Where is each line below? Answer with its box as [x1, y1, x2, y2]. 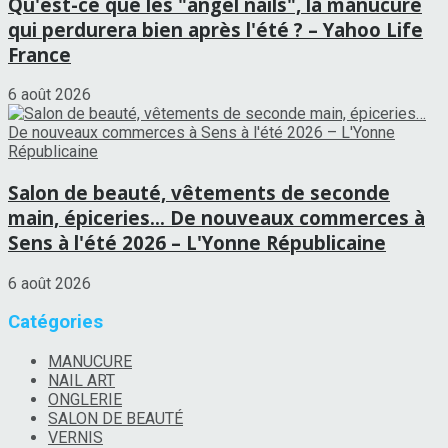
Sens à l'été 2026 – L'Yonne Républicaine [8, 230, 386, 255]
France [8, 41, 71, 67]
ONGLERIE [48, 390, 122, 410]
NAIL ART [48, 371, 115, 391]
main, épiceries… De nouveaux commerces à [8, 205, 425, 230]
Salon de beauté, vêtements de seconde [8, 180, 390, 205]
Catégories [8, 311, 103, 334]
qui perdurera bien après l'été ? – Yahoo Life [8, 16, 423, 42]
